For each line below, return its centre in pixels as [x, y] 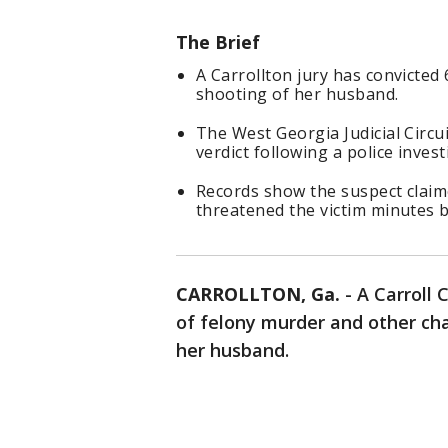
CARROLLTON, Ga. [258, 294]
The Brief [218, 42]
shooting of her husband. [297, 94]
